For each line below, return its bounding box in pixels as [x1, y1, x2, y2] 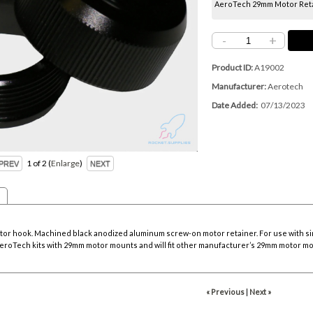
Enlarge [51, 158, 80, 169]
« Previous [205, 287, 245, 297]
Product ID [212, 62, 252, 73]
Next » [249, 287, 271, 297]
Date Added [212, 100, 256, 111]
